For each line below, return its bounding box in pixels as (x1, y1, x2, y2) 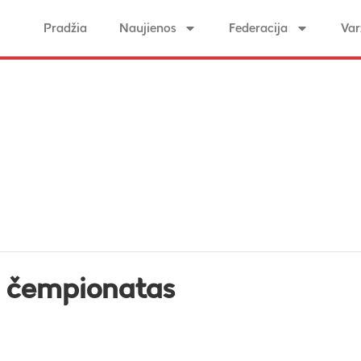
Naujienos (119, 20, 176, 35)
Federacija (229, 20, 288, 35)
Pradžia (44, 20, 87, 35)
